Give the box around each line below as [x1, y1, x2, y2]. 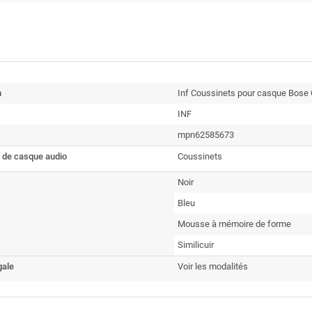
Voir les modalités [178, 261, 248, 272]
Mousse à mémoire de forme [178, 219, 291, 229]
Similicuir [178, 240, 214, 250]
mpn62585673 [178, 130, 234, 140]
